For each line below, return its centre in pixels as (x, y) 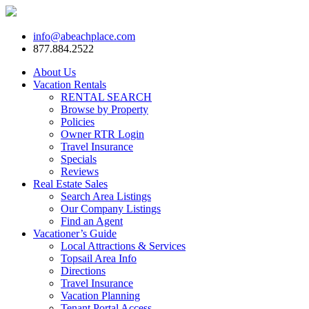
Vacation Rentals (70, 84)
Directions (83, 271)
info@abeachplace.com (84, 36)
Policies (78, 122)
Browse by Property (104, 109)
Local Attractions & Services (123, 246)
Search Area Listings (106, 196)
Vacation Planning (100, 296)
